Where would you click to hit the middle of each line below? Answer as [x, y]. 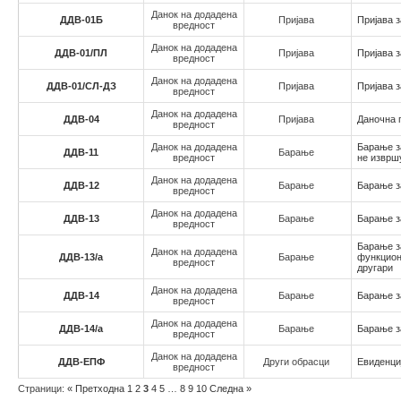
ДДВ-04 [81, 119]
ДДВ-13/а [81, 257]
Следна [228, 388]
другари [375, 268]
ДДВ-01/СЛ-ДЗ [81, 86]
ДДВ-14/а [81, 328]
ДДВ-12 [81, 185]
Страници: [43, 388]
